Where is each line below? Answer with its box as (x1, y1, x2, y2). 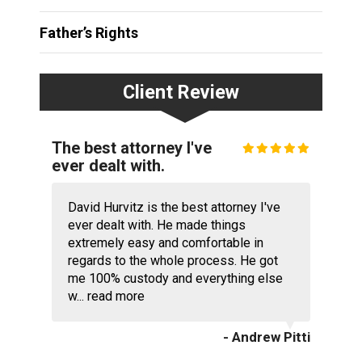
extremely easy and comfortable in (67, 234, 263, 250)
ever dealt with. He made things (67, 217, 246, 233)
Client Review (122, 80, 239, 103)
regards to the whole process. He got (67, 252, 278, 268)
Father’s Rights (39, 23, 138, 41)
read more (86, 288, 145, 304)
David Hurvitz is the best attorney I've (67, 199, 280, 215)
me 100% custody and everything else (67, 270, 283, 286)
